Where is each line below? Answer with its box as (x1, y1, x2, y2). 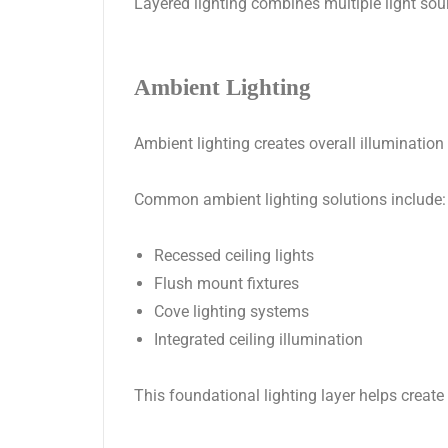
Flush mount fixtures (154, 274, 299, 294)
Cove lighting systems (154, 302, 309, 322)
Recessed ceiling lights (154, 246, 314, 266)
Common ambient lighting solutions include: (134, 190, 446, 210)
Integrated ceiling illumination (154, 330, 363, 350)
